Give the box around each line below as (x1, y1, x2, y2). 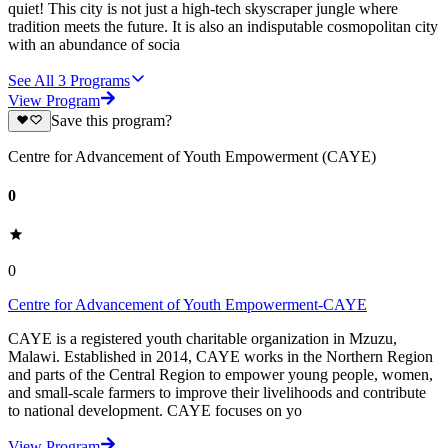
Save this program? (50, 111, 172, 129)
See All (8, 71, 54, 89)
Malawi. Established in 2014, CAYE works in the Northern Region (8, 348, 433, 366)
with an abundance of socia (8, 35, 180, 53)
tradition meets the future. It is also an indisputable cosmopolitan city (8, 17, 438, 35)
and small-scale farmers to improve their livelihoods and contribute (8, 384, 426, 402)
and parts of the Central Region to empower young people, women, (8, 366, 433, 384)
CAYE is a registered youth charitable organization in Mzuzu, (8, 330, 397, 348)
